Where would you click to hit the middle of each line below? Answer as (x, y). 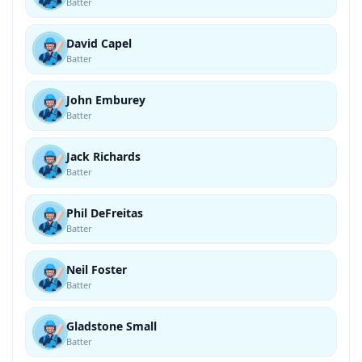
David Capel (99, 43)
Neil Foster (97, 269)
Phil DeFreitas (105, 213)
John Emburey (106, 100)
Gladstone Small (112, 326)
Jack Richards (103, 156)
